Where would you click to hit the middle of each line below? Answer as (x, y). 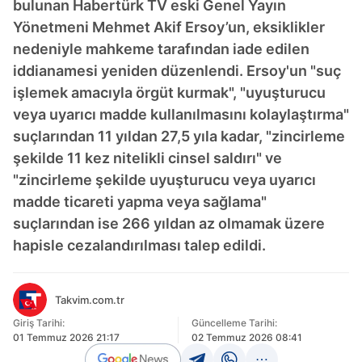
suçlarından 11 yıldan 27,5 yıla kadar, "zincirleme (179, 136)
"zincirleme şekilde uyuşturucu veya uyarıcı (164, 180)
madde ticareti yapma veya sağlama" (140, 202)
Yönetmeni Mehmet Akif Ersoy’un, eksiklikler (169, 27)
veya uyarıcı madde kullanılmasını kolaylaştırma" (181, 114)
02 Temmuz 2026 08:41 (246, 337)
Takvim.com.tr (90, 300)
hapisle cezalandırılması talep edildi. (139, 245)
